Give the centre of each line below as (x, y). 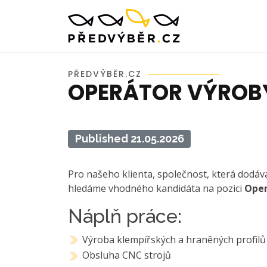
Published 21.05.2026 (129, 139)
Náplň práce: (125, 216)
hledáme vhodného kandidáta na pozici (156, 189)
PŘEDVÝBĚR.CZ (105, 74)
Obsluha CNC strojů (127, 255)
